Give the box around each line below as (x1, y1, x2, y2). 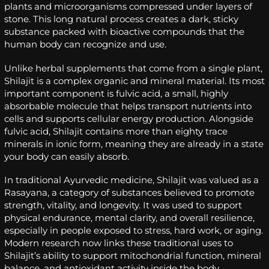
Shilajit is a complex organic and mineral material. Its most (4, 74, 265, 86)
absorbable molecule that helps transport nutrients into (4, 100, 252, 112)
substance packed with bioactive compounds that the (4, 25, 244, 37)
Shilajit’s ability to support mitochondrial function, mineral (4, 250, 261, 262)
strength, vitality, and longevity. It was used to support (4, 199, 242, 211)
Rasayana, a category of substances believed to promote (4, 187, 255, 199)
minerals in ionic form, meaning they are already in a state (4, 138, 264, 150)
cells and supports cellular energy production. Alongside (4, 112, 253, 124)
